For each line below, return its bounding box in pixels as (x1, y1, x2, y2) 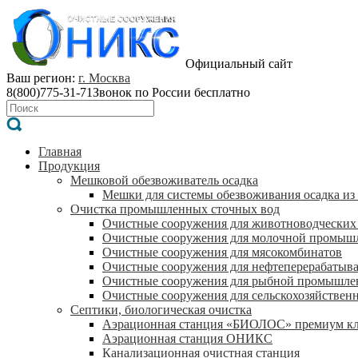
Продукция (38, 159, 100, 173)
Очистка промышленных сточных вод (70, 202, 280, 217)
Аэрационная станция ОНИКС (102, 332, 272, 346)
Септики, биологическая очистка (70, 303, 252, 317)
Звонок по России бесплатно (93, 86, 250, 100)
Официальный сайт (185, 57, 292, 71)
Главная (38, 145, 82, 159)
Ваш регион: (6, 71, 78, 86)
